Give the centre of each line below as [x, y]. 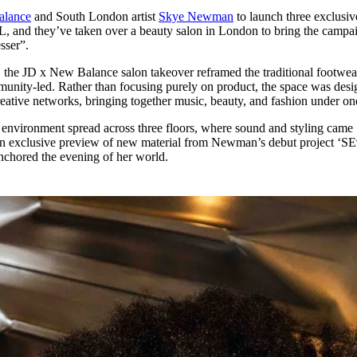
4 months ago [99, 39]
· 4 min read [163, 39]
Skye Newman [196, 17]
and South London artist [95, 17]
